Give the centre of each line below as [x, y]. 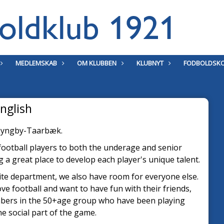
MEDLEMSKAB [36, 63]
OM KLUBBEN [96, 63]
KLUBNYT [150, 63]
